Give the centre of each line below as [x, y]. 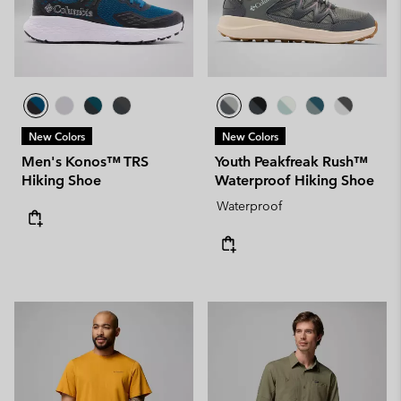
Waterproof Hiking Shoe [294, 180]
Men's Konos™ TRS [85, 162]
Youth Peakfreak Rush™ [291, 162]
